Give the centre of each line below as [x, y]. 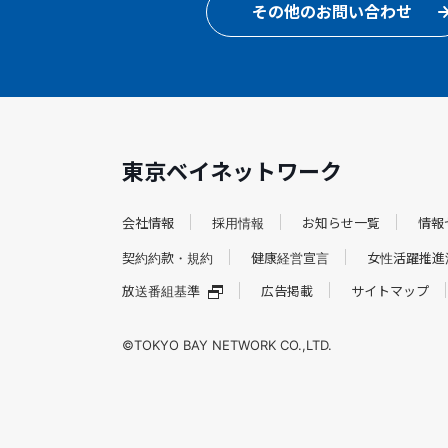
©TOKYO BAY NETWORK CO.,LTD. [227, 345]
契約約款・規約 [167, 257]
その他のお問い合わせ [331, 12]
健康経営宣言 [290, 257]
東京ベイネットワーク [232, 172]
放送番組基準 [161, 290]
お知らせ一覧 [341, 223]
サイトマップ [390, 290]
